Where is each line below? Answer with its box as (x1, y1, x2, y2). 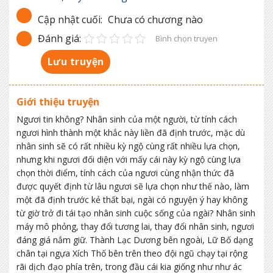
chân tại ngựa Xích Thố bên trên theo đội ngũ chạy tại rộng (16, 247, 247, 259)
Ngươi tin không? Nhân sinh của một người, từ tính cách (16, 113, 237, 125)
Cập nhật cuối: (37, 12, 102, 26)
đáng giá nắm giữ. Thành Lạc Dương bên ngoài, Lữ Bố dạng (16, 233, 253, 246)
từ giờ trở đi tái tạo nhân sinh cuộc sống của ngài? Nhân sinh (16, 207, 255, 219)
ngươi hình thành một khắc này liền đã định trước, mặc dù (16, 126, 245, 138)
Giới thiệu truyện (16, 94, 99, 108)
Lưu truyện (47, 54, 104, 68)
